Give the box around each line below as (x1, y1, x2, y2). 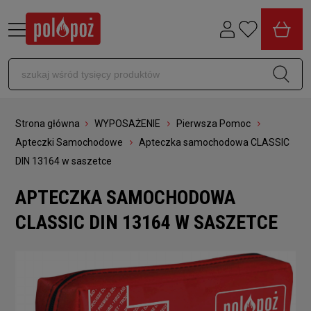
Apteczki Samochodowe (15, 136, 123, 148)
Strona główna (15, 117, 80, 129)
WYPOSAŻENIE (94, 117, 160, 129)
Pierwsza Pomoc (176, 117, 251, 129)
